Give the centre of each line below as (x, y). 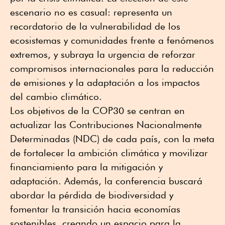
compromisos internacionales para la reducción (112, 68)
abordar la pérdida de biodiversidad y (92, 195)
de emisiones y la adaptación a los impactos (105, 82)
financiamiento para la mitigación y (86, 166)
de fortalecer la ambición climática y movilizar (109, 152)
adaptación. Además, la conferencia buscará (106, 181)
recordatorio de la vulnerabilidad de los (95, 26)
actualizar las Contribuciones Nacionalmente (106, 124)
